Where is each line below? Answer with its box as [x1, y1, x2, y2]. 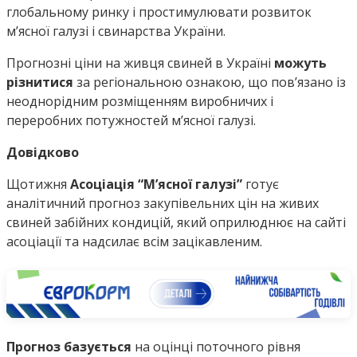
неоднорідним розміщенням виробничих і [6, 92, 273, 111]
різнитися [6, 73, 73, 92]
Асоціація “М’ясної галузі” [70, 175, 242, 194]
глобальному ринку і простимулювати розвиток [6, 3, 312, 22]
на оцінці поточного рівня [131, 337, 300, 355]
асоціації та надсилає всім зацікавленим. [6, 233, 262, 251]
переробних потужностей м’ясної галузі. [6, 112, 256, 130]
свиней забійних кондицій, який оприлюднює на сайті [6, 214, 346, 232]
